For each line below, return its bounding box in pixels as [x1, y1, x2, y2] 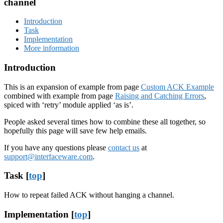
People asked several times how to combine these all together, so [4, 117, 206, 126]
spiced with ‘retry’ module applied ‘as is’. [4, 100, 133, 109]
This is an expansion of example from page [4, 82, 141, 91]
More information [24, 44, 79, 53]
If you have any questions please [4, 143, 108, 152]
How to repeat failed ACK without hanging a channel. [4, 191, 174, 200]
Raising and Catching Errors [115, 91, 204, 100]
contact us [108, 143, 139, 152]
